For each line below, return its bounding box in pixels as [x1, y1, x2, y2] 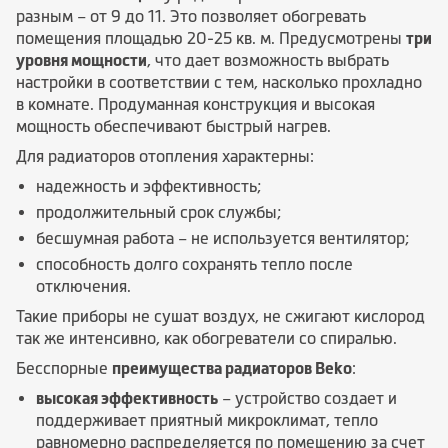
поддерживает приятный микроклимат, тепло [36, 411, 378, 429]
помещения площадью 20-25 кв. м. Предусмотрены [16, 29, 406, 47]
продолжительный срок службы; [36, 203, 282, 221]
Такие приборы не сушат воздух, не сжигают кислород [16, 307, 425, 325]
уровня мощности [16, 51, 147, 69]
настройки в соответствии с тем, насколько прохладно [16, 73, 422, 91]
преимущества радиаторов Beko [112, 359, 352, 377]
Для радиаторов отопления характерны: [16, 147, 314, 165]
